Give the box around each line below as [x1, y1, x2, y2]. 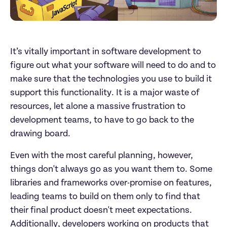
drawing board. [10, 129, 70, 139]
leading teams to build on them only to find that [10, 192, 200, 202]
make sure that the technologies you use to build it [10, 74, 212, 84]
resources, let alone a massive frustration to [10, 102, 185, 111]
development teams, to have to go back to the [10, 116, 194, 125]
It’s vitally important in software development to [10, 47, 201, 57]
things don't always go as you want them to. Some [10, 165, 212, 174]
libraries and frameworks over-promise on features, [10, 178, 212, 188]
